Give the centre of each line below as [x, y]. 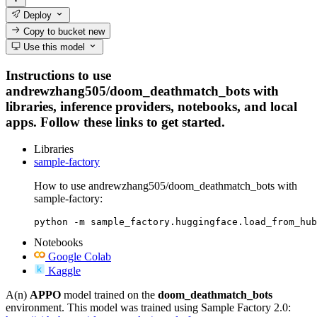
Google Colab [80, 257]
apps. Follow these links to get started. [115, 122]
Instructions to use [58, 75]
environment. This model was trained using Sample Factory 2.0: [148, 308]
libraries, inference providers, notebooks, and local [151, 106]
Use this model [53, 47]
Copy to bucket [55, 31]
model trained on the [109, 295]
